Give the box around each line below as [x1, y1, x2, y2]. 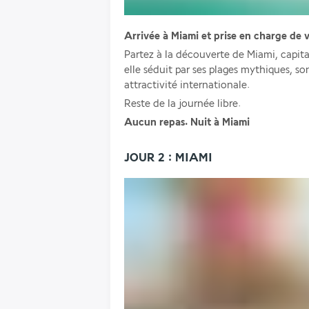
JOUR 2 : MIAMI [124, 151, 212, 164]
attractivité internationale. [124, 79, 250, 91]
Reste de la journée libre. [124, 98, 241, 110]
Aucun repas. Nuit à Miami [124, 117, 250, 128]
